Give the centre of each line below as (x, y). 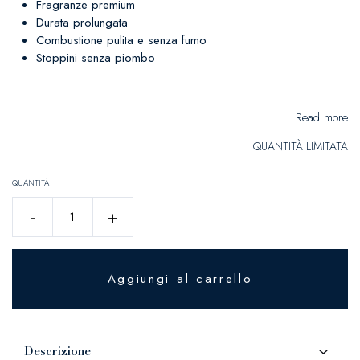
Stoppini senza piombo (96, 58)
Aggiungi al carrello (180, 279)
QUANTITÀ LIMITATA (301, 146)
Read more (322, 117)
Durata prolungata (82, 22)
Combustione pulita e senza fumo (121, 40)
